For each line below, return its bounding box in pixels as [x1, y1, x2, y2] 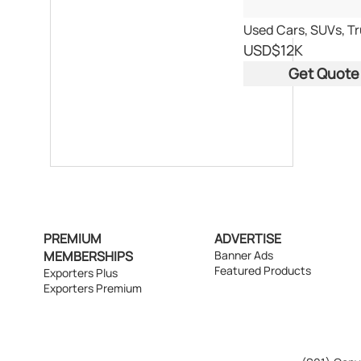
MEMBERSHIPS [44, 247, 133, 265]
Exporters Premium [44, 280, 142, 296]
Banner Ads [214, 247, 273, 263]
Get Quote [288, 63, 359, 83]
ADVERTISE [214, 229, 281, 247]
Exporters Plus [44, 264, 118, 280]
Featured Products [214, 262, 311, 278]
